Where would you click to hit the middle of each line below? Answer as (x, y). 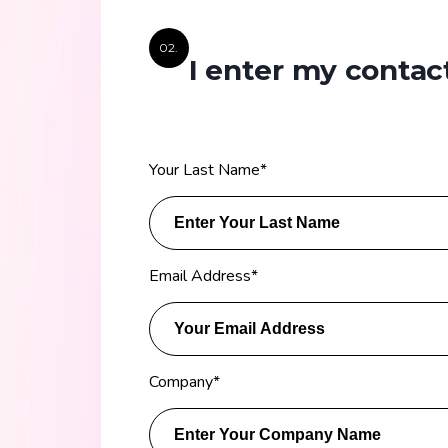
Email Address (199, 275)
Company (180, 381)
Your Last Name (204, 169)
